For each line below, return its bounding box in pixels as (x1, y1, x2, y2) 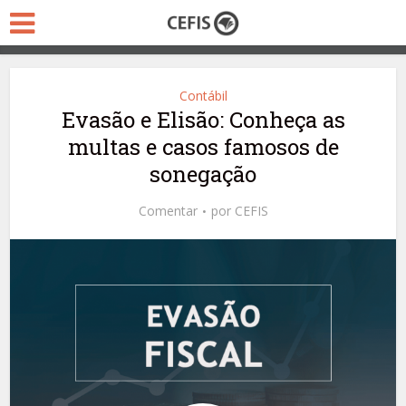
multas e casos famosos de (67, 132, 339, 161)
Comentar (138, 202, 198, 219)
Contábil (179, 87, 227, 104)
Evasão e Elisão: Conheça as (61, 105, 345, 134)
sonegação (150, 159, 256, 188)
